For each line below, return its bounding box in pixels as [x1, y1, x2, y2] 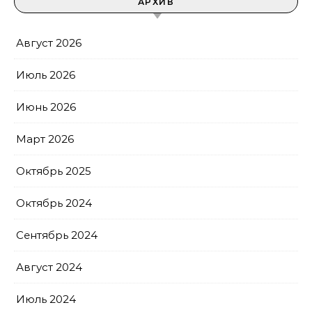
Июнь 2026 [16, 100, 76, 114]
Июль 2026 [16, 68, 75, 81]
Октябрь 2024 [16, 196, 92, 210]
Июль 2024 [16, 292, 76, 306]
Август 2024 [16, 260, 82, 274]
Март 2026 [16, 132, 74, 146]
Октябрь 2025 [16, 164, 91, 178]
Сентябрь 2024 [16, 228, 97, 242]
